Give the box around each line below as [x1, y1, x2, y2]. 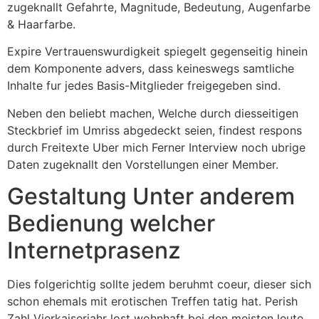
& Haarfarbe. [7, 17, 75, 32]
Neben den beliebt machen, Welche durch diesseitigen [7, 105, 298, 120]
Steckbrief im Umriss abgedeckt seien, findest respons [7, 122, 302, 137]
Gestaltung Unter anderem [7, 182, 295, 211]
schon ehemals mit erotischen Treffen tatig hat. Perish [7, 294, 298, 309]
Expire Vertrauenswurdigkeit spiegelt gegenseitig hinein [7, 44, 308, 59]
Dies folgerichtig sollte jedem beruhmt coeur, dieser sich [7, 277, 311, 292]
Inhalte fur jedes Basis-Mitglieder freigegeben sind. [7, 78, 281, 93]
